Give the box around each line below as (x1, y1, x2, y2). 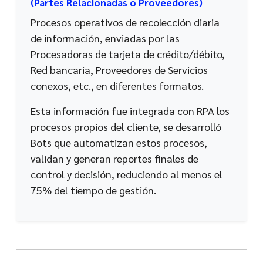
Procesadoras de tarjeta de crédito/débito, (31, 46, 225, 60)
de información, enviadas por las (31, 31, 180, 45)
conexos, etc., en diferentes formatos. (31, 78, 204, 92)
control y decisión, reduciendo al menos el (31, 167, 222, 181)
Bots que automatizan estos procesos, (31, 135, 207, 149)
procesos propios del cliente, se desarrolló (31, 119, 221, 133)
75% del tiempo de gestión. (31, 183, 156, 197)
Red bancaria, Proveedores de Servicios (31, 62, 208, 76)
